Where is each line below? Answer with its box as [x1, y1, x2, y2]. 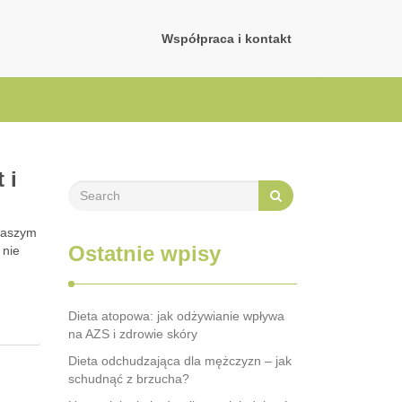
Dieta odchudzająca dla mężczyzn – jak [68, 354, 292, 368]
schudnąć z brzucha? [68, 371, 189, 386]
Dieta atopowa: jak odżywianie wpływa [68, 309, 284, 323]
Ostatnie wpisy [68, 241, 221, 266]
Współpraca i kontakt [162, 31, 292, 46]
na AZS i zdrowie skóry [68, 327, 197, 341]
